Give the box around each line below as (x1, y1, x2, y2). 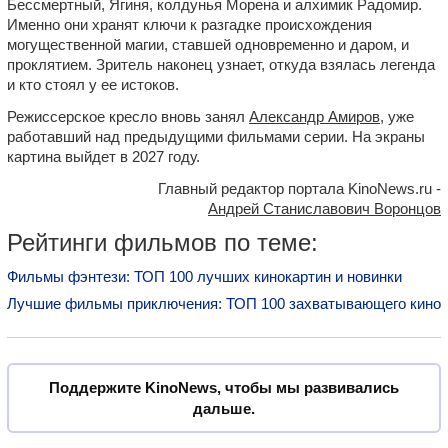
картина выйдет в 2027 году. (7, 148, 200, 165)
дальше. (193, 399, 255, 417)
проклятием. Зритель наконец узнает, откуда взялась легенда (7, 56, 435, 73)
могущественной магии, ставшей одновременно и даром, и (7, 36, 409, 53)
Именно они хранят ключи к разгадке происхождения (7, 16, 372, 33)
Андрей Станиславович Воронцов (208, 200, 441, 217)
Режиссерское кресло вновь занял (7, 108, 249, 125)
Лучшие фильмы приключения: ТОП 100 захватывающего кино (7, 295, 441, 312)
